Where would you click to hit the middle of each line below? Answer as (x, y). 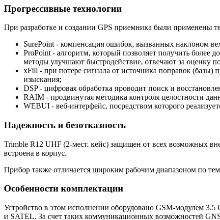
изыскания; (42, 80)
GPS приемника (125, 27)
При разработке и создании (51, 27)
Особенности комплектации (64, 189)
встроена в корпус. (35, 153)
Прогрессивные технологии (63, 8)
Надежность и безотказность (65, 125)
